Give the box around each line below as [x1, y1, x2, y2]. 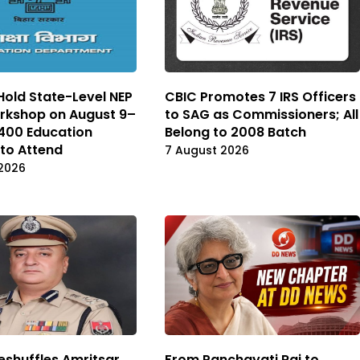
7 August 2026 [165, 142, 249, 159]
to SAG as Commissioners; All [165, 105, 358, 125]
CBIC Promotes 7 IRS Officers [165, 88, 356, 107]
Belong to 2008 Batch [165, 123, 306, 142]
